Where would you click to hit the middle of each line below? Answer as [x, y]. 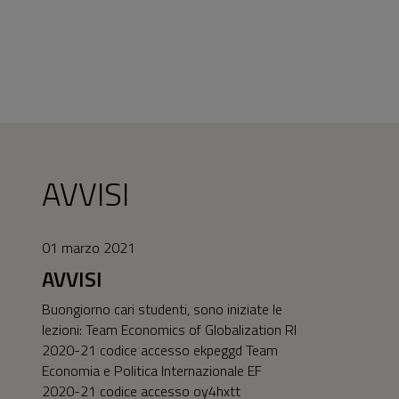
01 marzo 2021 [89, 247]
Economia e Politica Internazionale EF [152, 370]
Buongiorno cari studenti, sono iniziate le [162, 309]
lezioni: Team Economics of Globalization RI [169, 329]
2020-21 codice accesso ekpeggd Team [160, 350]
